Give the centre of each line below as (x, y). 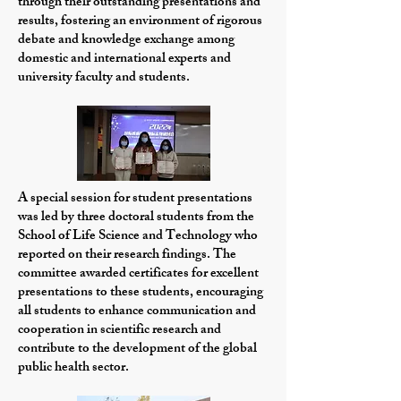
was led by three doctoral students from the (136, 218)
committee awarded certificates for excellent (138, 274)
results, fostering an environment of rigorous (140, 22)
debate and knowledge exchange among (126, 41)
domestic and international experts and (124, 60)
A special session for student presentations (135, 199)
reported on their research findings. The (127, 256)
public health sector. (73, 368)
